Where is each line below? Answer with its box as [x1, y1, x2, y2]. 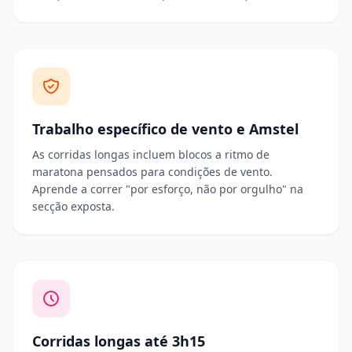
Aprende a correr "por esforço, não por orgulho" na [32, 181, 303, 196]
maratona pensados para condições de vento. [32, 164, 273, 179]
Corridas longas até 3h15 [32, 332, 205, 350]
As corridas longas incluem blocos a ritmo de [32, 147, 269, 162]
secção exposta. [32, 199, 115, 214]
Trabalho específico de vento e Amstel [32, 119, 299, 138]
